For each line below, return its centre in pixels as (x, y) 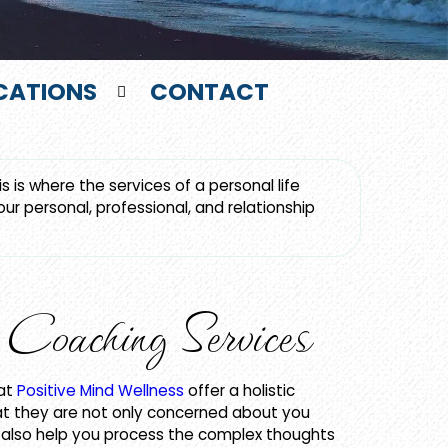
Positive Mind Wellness (100, 391)
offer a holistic (239, 391)
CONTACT (209, 92)
